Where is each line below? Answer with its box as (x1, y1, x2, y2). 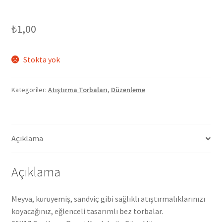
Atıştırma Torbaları (48, 85, 108, 95)
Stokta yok (23, 54, 60, 64)
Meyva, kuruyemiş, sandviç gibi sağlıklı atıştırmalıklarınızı (11, 193, 205, 204)
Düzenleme (111, 85, 145, 95)
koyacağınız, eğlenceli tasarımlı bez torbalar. (11, 206, 163, 216)
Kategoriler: (11, 85, 48, 95)
